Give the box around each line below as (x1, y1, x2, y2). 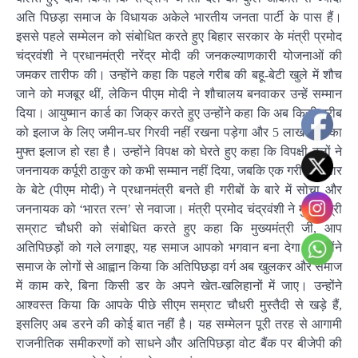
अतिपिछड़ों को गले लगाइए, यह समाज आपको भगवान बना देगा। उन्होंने (16, 240, 342, 254)
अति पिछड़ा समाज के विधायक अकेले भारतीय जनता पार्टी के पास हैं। (16, 10, 342, 24)
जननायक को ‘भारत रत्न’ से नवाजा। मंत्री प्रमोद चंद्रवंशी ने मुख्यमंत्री (16, 201, 342, 216)
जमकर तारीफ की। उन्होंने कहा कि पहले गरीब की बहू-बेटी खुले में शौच (16, 67, 342, 82)
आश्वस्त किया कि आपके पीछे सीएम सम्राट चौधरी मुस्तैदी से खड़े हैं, (16, 297, 342, 312)
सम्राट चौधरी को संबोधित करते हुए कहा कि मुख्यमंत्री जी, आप (16, 221, 342, 235)
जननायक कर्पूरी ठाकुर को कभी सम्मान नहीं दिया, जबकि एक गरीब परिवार (16, 163, 342, 177)
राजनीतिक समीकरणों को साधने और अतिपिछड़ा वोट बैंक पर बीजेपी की (16, 336, 342, 350)
